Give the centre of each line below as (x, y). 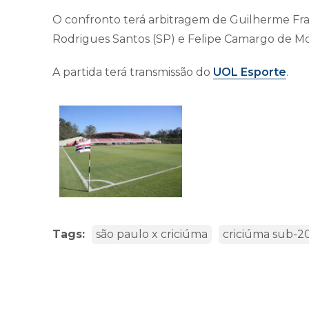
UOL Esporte (250, 72)
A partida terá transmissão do (133, 72)
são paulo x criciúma (152, 235)
